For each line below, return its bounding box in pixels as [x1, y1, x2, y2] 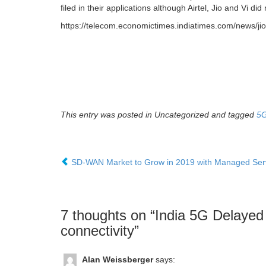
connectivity [61, 223, 134, 239]
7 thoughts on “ [61, 207, 155, 224]
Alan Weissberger [82, 255, 153, 265]
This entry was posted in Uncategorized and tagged [61, 110, 256, 120]
